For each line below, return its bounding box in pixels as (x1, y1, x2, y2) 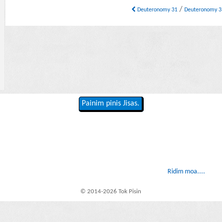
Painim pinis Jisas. (81, 100, 139, 108)
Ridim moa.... (167, 168, 205, 176)
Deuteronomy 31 (136, 7, 178, 13)
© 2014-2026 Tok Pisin (80, 188, 142, 195)
